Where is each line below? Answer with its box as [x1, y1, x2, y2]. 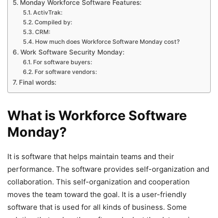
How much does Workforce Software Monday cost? [35, 37, 180, 45]
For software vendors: [34, 68, 97, 75]
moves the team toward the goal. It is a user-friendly [7, 189, 186, 199]
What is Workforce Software [7, 107, 187, 124]
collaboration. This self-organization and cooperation [7, 177, 190, 186]
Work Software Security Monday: [20, 48, 125, 56]
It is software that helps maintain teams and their [7, 151, 174, 161]
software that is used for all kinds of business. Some [7, 202, 187, 212]
